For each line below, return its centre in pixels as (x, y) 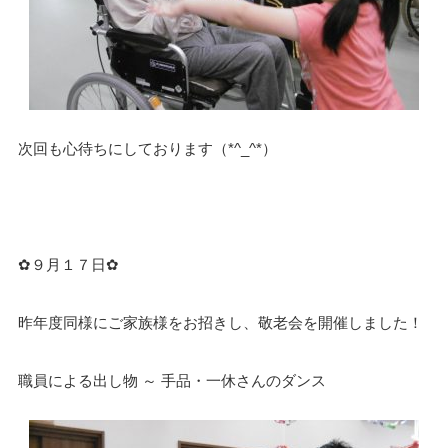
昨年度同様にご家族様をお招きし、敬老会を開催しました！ (220, 322)
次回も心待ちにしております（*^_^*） (147, 148)
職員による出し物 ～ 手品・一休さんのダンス (171, 380)
